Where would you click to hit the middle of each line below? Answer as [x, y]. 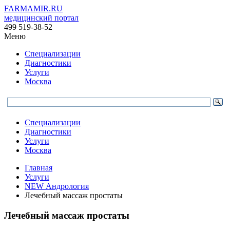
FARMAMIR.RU [33, 8]
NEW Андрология [57, 186]
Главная [39, 168]
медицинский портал [41, 18]
